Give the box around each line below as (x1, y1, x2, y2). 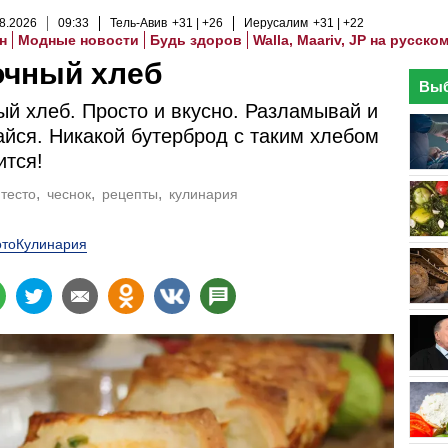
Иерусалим (244, 16, 308, 30)
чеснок (47, 186, 91, 202)
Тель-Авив (110, 16, 167, 30)
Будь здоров (150, 32, 242, 48)
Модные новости (18, 32, 139, 48)
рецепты (102, 186, 158, 202)
